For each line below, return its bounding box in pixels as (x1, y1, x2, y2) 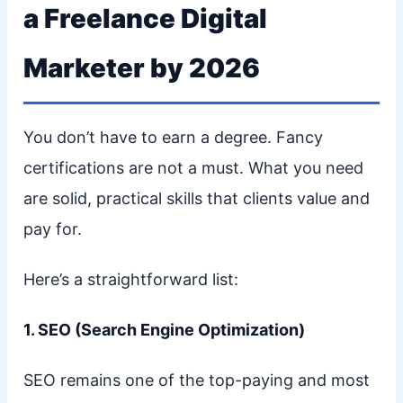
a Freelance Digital (22, 2, 267, 34)
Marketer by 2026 (22, 51, 260, 84)
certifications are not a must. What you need (22, 157, 363, 177)
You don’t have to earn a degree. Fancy (22, 127, 323, 147)
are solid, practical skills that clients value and (22, 188, 370, 208)
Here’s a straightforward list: (22, 269, 238, 289)
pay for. (22, 219, 82, 238)
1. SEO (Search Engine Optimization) (22, 319, 305, 339)
